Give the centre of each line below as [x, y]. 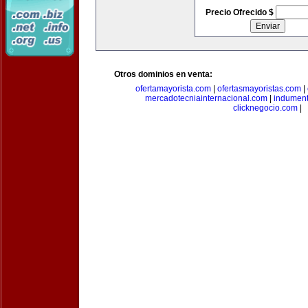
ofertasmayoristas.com [259, 89]
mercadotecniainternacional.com [206, 98]
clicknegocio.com [265, 108]
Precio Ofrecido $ [240, 12]
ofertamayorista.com [173, 89]
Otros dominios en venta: [163, 74]
